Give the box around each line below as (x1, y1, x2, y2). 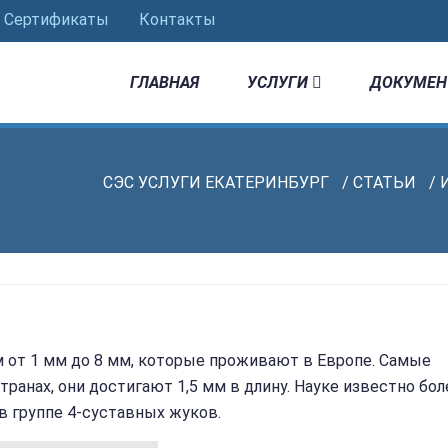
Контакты (139, 10, 216, 29)
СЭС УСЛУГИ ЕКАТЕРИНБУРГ (103, 173, 329, 192)
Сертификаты (4, 10, 109, 29)
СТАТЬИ (353, 173, 416, 192)
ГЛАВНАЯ (130, 73, 199, 92)
